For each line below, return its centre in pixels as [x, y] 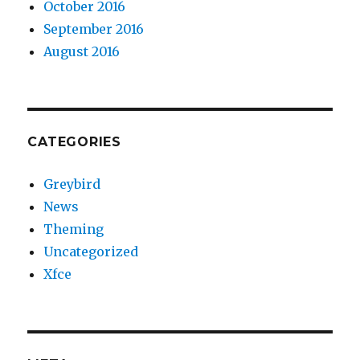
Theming [74, 229]
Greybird [72, 184]
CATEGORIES [74, 141]
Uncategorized [91, 251]
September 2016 [94, 29]
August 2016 [82, 51]
